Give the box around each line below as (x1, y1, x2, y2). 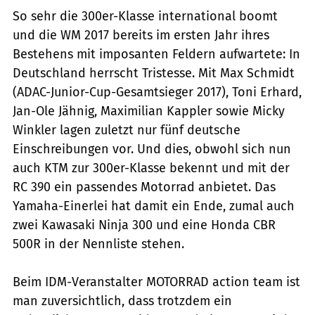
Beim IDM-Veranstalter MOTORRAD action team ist (13, 274, 300, 290)
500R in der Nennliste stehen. (13, 236, 184, 252)
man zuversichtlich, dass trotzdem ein (13, 292, 232, 309)
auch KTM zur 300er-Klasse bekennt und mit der (13, 160, 290, 176)
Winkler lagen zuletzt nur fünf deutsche (13, 122, 240, 138)
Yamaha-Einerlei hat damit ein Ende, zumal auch (13, 198, 295, 214)
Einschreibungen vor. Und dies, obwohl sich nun (13, 141, 291, 157)
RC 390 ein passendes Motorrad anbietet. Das (13, 179, 276, 195)
